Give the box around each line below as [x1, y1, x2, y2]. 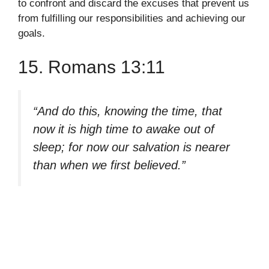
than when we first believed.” [33, 158, 186, 172]
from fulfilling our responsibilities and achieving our [18, 13, 246, 25]
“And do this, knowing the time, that [33, 104, 222, 118]
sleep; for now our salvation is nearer [33, 140, 230, 154]
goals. [18, 28, 45, 40]
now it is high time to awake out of [33, 122, 214, 136]
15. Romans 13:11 [18, 56, 165, 77]
